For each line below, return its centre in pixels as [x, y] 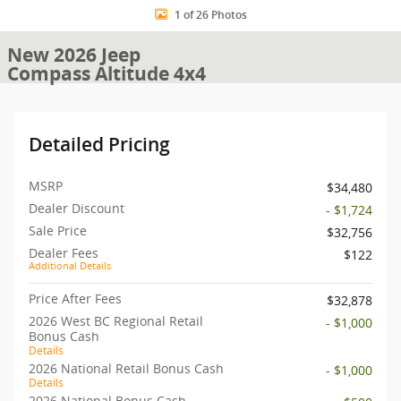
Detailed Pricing [99, 145]
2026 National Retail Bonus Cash [126, 368]
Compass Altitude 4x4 [107, 74]
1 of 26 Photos [210, 15]
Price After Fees [75, 299]
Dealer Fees [64, 253]
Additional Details [70, 266]
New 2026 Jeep [74, 55]
